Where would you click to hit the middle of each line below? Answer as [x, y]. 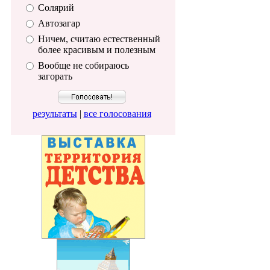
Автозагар [59, 23]
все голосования [117, 113]
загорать [55, 76]
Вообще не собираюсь [83, 65]
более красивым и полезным [97, 49]
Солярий [56, 7]
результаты [55, 113]
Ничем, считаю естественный [99, 39]
